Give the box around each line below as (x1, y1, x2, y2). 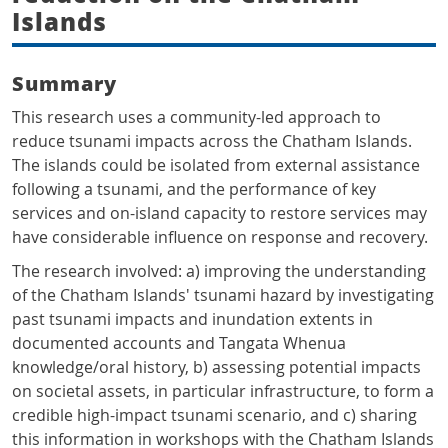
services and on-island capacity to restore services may (12, 202, 427, 225)
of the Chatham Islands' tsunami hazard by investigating (12, 284, 434, 307)
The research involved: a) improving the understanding (12, 260, 426, 283)
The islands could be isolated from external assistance (12, 154, 420, 177)
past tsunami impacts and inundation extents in (12, 308, 373, 331)
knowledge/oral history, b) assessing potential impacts (12, 356, 421, 379)
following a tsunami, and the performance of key (12, 178, 376, 201)
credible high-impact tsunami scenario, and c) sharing (12, 404, 417, 427)
